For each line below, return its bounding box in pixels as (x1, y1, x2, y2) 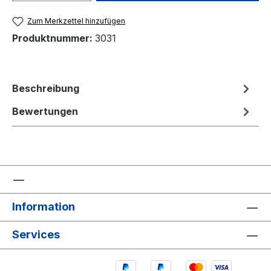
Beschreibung (12, 82, 79, 95)
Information (12, 200, 75, 214)
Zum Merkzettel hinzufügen (27, 16, 126, 25)
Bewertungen (12, 105, 78, 118)
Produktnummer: (12, 32, 95, 45)
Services (12, 228, 60, 241)
